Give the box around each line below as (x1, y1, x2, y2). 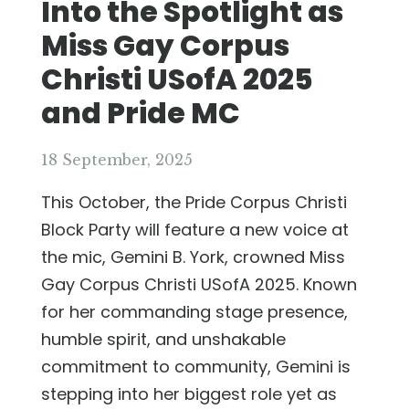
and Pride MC (41, 92, 240, 133)
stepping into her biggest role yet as (41, 382, 337, 405)
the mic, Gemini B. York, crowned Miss (41, 245, 345, 268)
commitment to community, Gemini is (41, 354, 351, 378)
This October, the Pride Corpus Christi (41, 190, 347, 214)
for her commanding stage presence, (41, 299, 348, 323)
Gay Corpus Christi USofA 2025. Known (41, 272, 357, 296)
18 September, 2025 (41, 150, 193, 169)
